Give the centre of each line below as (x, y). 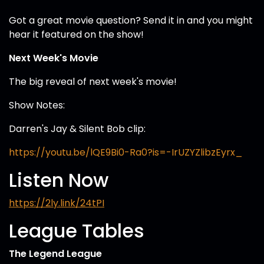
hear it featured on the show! (76, 34)
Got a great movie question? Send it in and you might (131, 20)
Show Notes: (37, 105)
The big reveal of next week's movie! (93, 82)
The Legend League (55, 254)
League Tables (77, 231)
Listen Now (59, 180)
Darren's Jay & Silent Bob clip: (77, 129)
